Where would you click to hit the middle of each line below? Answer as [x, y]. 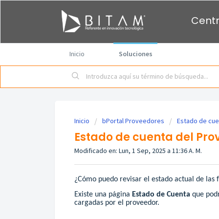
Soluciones [135, 54]
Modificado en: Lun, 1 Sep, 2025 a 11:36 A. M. [138, 151]
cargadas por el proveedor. [117, 203]
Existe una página [103, 195]
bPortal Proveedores [133, 121]
